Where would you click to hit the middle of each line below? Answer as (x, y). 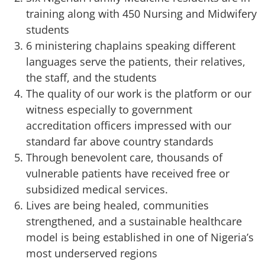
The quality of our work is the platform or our (139, 93)
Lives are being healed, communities (117, 205)
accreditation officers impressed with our (129, 125)
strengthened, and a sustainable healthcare (134, 221)
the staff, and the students (91, 77)
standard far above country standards (120, 141)
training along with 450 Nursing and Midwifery (141, 13)
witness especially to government (109, 109)
